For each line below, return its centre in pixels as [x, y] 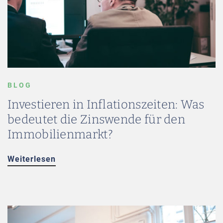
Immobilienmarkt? [60, 134]
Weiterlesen [32, 159]
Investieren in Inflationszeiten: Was [106, 105]
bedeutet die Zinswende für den [96, 119]
